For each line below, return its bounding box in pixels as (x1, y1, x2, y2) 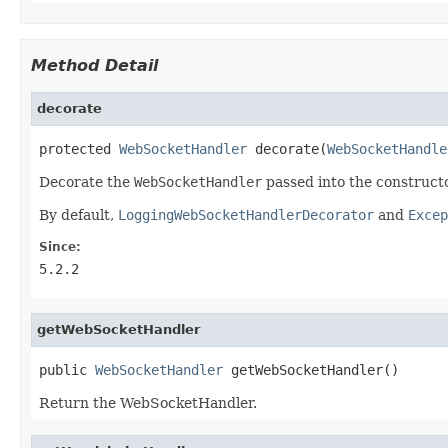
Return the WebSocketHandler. (39, 394, 257, 411)
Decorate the (39, 173, 134, 190)
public (39, 361, 95, 378)
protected (39, 140, 119, 157)
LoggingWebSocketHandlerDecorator (118, 206, 374, 223)
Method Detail (31, 55, 158, 75)
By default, (39, 206, 118, 223)
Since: (39, 239, 81, 254)
